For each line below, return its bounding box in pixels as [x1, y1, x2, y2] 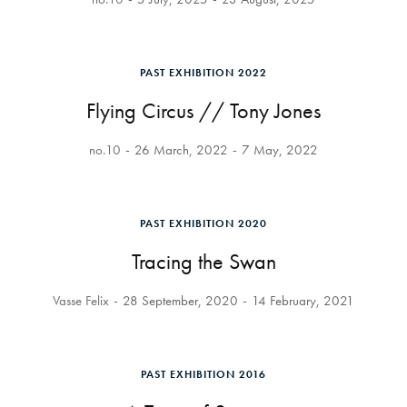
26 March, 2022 [134, 141, 228, 159]
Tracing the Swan [131, 247, 276, 275]
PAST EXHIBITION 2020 [140, 216, 267, 231]
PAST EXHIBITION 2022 [140, 65, 267, 80]
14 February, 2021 [252, 292, 354, 310]
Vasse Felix [53, 292, 109, 310]
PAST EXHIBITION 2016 [141, 367, 266, 382]
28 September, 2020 [123, 292, 238, 310]
